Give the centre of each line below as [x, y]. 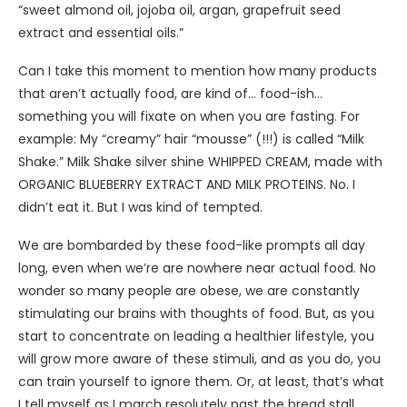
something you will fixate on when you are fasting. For [189, 117]
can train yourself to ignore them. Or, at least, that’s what [201, 382]
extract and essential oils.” [101, 33]
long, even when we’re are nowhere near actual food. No [197, 268]
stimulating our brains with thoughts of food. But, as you [196, 314]
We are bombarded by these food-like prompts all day [192, 246]
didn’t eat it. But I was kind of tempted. [140, 208]
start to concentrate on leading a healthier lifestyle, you [196, 337]
